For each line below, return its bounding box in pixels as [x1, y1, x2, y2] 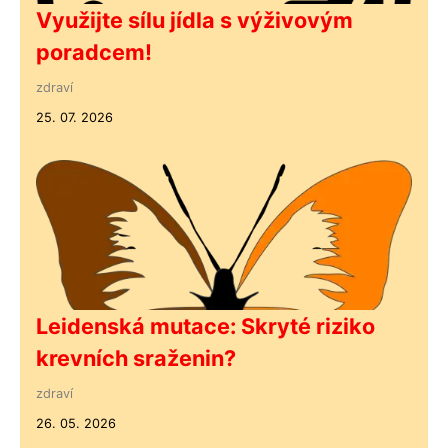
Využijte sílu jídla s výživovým [36, 7, 353, 34]
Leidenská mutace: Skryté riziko [36, 313, 375, 340]
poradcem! [36, 39, 152, 66]
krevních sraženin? [36, 345, 236, 372]
